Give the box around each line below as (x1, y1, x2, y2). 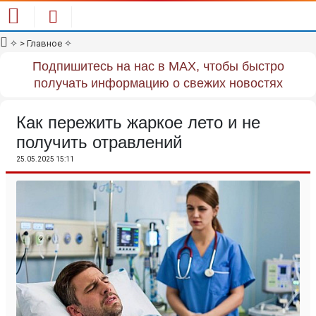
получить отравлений (16, 133, 182, 152)
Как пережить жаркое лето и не (16, 113, 260, 132)
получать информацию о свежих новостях (33, 76, 283, 90)
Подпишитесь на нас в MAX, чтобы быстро (32, 59, 284, 73)
